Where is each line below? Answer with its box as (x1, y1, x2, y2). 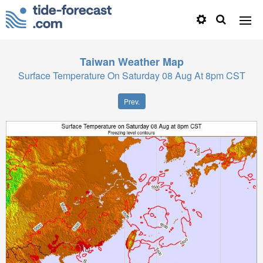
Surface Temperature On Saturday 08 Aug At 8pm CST (18, 69, 245, 82)
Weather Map (117, 54, 184, 69)
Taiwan (79, 54, 115, 69)
